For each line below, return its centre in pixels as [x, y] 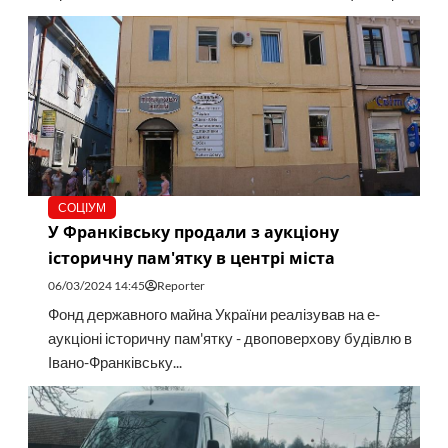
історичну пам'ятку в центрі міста [191, 258]
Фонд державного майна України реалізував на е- [213, 315]
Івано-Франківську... [114, 363]
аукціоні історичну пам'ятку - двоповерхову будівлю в [229, 339]
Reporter [180, 286]
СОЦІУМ [81, 208]
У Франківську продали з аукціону [193, 232]
